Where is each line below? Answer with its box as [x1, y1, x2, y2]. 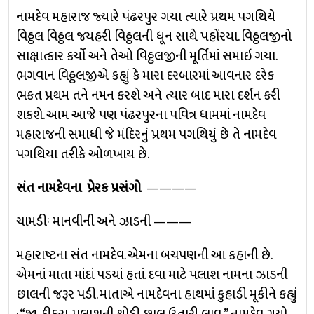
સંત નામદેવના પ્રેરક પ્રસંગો [15, 177, 141, 199]
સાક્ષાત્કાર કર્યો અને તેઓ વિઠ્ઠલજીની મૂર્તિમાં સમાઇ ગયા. [15, 45, 276, 67]
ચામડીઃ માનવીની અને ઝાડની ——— [15, 210, 191, 233]
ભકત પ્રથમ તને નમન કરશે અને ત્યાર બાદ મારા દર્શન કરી [15, 84, 280, 107]
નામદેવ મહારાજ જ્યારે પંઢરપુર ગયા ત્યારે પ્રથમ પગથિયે [15, 6, 275, 28]
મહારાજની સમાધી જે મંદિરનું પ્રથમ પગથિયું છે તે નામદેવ [15, 123, 276, 146]
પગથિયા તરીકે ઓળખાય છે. [15, 143, 149, 165]
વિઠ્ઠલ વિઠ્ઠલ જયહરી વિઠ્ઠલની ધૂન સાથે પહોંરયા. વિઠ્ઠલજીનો [15, 25, 292, 48]
